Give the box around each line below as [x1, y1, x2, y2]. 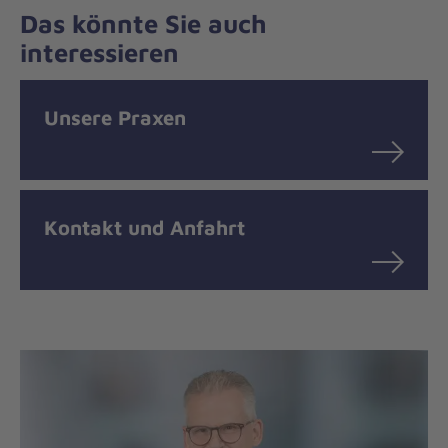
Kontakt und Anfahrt [44, 214, 245, 239]
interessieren [20, 37, 179, 68]
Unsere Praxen [44, 104, 186, 129]
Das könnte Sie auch [20, 8, 267, 39]
